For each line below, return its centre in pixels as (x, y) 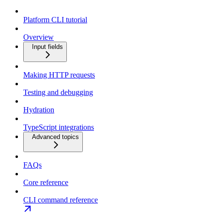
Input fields (47, 46)
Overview (39, 37)
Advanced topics (55, 137)
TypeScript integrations (59, 127)
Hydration (39, 109)
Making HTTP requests (59, 75)
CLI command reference (61, 200)
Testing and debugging (58, 92)
